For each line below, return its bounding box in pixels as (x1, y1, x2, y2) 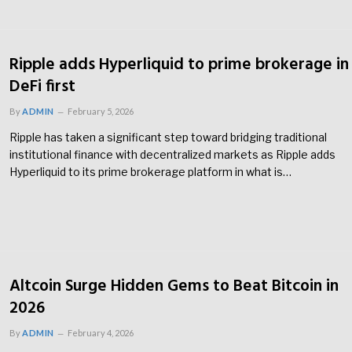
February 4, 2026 (67, 328, 134, 339)
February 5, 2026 (67, 105, 134, 116)
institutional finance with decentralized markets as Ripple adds (9, 147, 335, 161)
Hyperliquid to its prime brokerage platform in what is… (9, 164, 291, 178)
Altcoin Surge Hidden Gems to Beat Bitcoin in (9, 273, 339, 300)
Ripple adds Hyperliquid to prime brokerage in (9, 51, 349, 78)
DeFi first (9, 73, 75, 100)
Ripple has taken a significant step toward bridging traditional (9, 130, 327, 144)
